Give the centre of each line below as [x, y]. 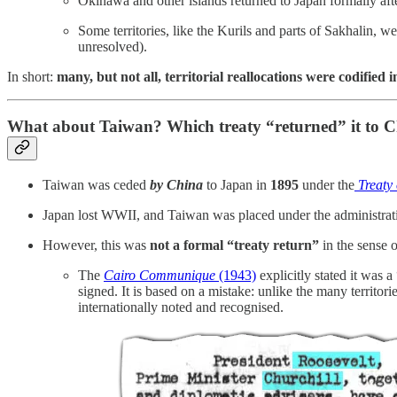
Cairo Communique [161, 276]
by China [176, 185]
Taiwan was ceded [96, 185]
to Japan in [237, 185]
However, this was [96, 245]
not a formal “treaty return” [234, 245]
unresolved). [113, 46]
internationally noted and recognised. [181, 307]
